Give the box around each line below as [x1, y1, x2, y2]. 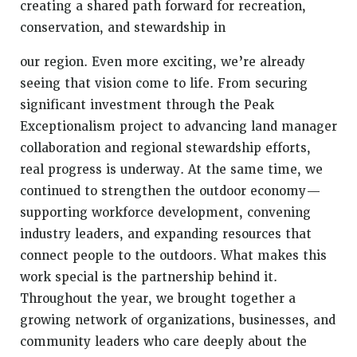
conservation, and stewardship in [20, 20, 226, 36]
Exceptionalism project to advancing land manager [20, 119, 337, 135]
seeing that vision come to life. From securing [20, 76, 308, 92]
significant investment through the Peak [20, 97, 274, 113]
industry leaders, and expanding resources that [20, 226, 312, 242]
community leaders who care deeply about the [20, 334, 307, 350]
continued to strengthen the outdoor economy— [20, 183, 321, 199]
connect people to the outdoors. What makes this [20, 248, 327, 264]
